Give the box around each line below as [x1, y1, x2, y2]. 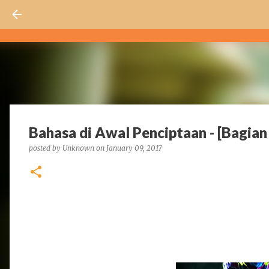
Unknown [62, 144, 94, 153]
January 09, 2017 [106, 144, 162, 153]
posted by [29, 144, 62, 153]
